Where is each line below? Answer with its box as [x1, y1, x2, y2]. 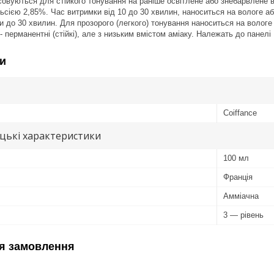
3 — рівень [223, 210, 264, 220]
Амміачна [223, 191, 259, 201]
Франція [223, 172, 253, 182]
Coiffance [223, 108, 257, 117]
